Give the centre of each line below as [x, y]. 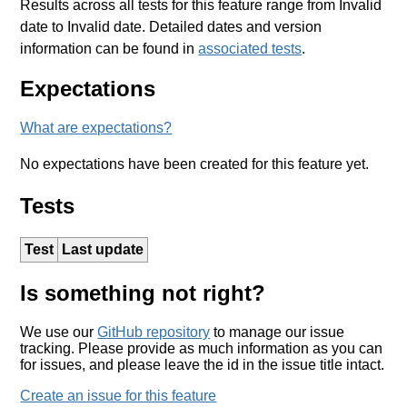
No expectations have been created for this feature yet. [195, 164]
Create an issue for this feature [119, 396]
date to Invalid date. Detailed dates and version [171, 26]
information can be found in [109, 48]
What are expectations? [96, 128]
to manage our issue [278, 333]
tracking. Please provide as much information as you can [202, 349]
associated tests [250, 48]
